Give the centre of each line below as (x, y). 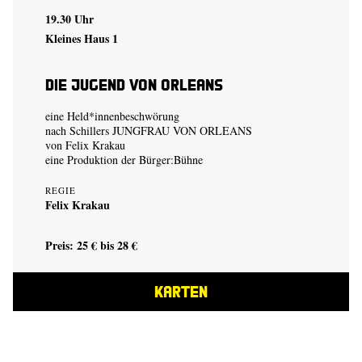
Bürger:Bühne (171, 160)
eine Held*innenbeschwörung (112, 116)
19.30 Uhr (69, 19)
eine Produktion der (92, 160)
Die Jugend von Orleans (134, 84)
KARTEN (181, 291)
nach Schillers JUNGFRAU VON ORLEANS (149, 130)
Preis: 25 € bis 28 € (91, 245)
